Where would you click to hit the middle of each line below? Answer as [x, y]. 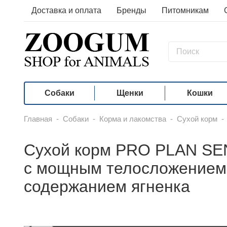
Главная [38, 119]
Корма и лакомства [133, 119]
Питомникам [185, 10]
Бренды [131, 10]
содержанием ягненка [107, 186]
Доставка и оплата [66, 10]
